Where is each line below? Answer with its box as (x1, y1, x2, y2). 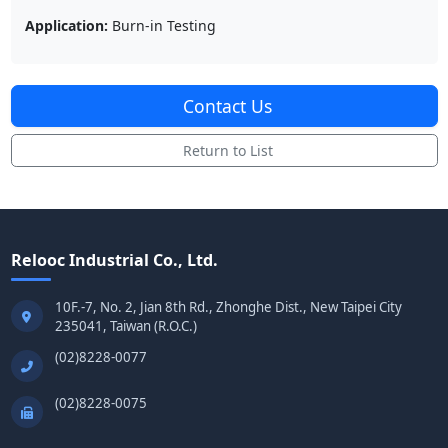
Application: (24, 15, 108, 35)
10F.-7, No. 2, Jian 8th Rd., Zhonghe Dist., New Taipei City (54, 298, 402, 317)
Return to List (182, 141, 273, 160)
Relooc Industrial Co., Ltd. (10, 249, 218, 272)
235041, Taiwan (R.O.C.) (54, 317, 197, 336)
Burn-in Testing (107, 15, 216, 35)
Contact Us (183, 93, 272, 118)
